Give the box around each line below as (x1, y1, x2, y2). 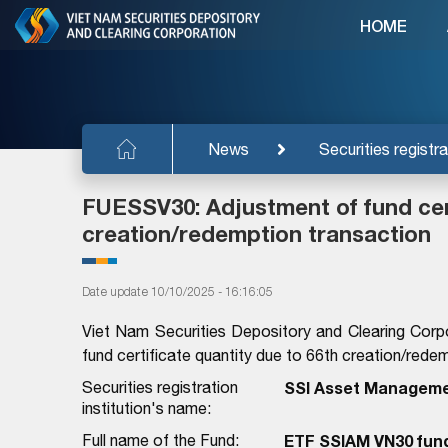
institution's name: (82, 398, 211, 417)
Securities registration (82, 377, 238, 396)
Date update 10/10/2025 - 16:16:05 (82, 283, 273, 299)
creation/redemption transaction (82, 220, 431, 247)
